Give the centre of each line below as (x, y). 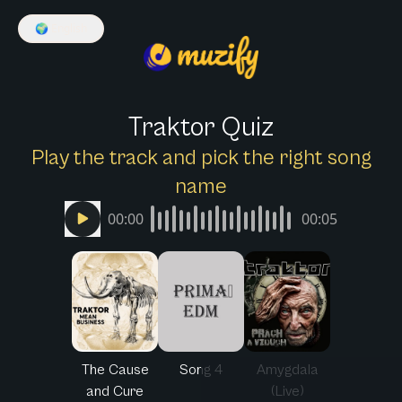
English (69, 28)
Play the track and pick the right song (201, 157)
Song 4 (201, 369)
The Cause (115, 369)
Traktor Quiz (201, 127)
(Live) (287, 391)
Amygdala (287, 369)
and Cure (115, 391)
